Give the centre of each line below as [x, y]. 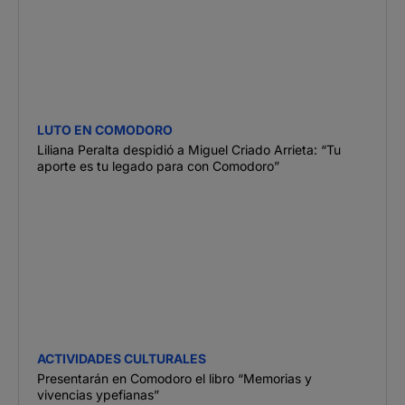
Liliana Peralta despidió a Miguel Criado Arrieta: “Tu [189, 149]
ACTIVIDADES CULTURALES [122, 358]
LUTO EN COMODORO [105, 129]
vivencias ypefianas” [98, 394]
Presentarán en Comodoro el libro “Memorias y [174, 378]
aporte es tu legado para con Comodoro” [158, 165]
